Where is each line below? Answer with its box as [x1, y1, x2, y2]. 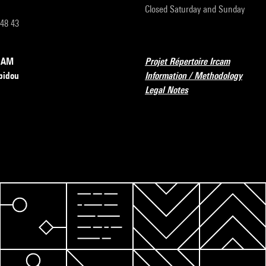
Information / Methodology [145, 70, 242, 81]
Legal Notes [145, 84, 188, 96]
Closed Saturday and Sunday [145, 4, 245, 15]
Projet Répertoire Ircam [145, 56, 230, 67]
